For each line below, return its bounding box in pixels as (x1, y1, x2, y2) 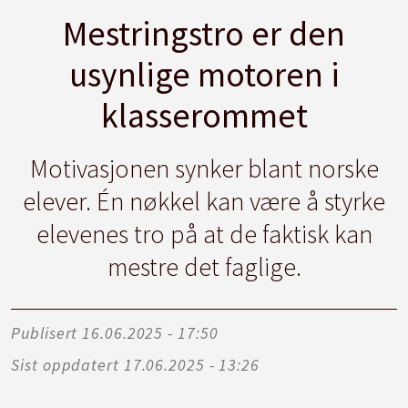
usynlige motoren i (68, 52, 340, 96)
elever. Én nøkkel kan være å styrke (23, 184, 385, 218)
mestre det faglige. (107, 250, 301, 283)
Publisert (11, 321, 78, 343)
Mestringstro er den (63, 11, 345, 55)
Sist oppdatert (11, 353, 119, 375)
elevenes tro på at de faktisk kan (36, 217, 372, 250)
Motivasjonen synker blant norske (29, 151, 379, 185)
